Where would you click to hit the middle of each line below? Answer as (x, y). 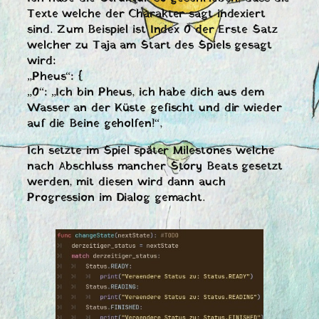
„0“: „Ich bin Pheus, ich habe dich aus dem (146, 93)
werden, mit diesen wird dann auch (126, 183)
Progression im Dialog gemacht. (116, 198)
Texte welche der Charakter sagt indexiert (146, 15)
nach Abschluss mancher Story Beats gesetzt (155, 167)
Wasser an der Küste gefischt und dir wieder (155, 109)
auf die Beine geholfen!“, (95, 124)
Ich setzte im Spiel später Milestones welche (151, 151)
